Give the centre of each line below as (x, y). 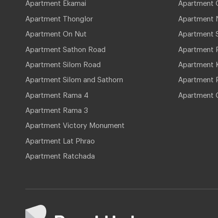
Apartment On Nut (56, 32)
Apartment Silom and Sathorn (74, 78)
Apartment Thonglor (59, 17)
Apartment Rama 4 (57, 93)
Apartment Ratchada (60, 154)
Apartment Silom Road (63, 63)
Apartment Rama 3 (57, 109)
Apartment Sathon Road (65, 47)
